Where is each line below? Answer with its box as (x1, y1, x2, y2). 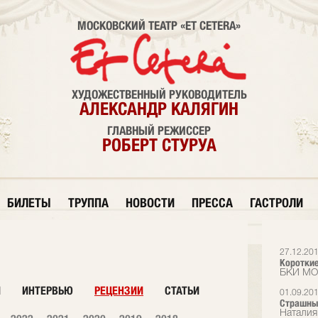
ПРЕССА (192, 195, 233, 210)
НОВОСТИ (126, 195, 175, 210)
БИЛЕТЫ (7, 195, 51, 210)
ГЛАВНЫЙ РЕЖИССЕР (107, 124, 211, 138)
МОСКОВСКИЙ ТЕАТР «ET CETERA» (77, 18, 241, 33)
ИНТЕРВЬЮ (22, 284, 73, 297)
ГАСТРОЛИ (250, 195, 303, 210)
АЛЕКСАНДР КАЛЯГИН (79, 98, 238, 119)
